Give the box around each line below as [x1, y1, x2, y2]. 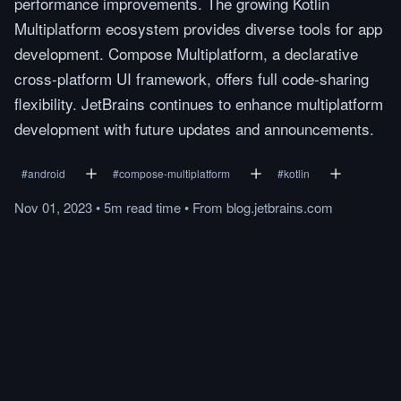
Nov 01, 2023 [14, 198, 92, 217]
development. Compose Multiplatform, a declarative [14, 42, 358, 64]
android [28, 166, 65, 181]
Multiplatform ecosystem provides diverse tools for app [14, 17, 382, 39]
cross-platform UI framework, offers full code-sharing [14, 67, 369, 90]
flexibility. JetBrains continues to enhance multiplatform [14, 92, 383, 115]
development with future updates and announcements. [14, 117, 374, 140]
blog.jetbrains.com [226, 198, 333, 217]
